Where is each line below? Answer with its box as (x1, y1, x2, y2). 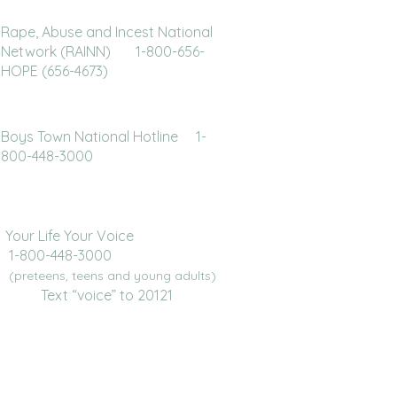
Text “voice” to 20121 (5, 286, 173, 304)
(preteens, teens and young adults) (9, 268, 216, 284)
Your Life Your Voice (5, 227, 222, 245)
